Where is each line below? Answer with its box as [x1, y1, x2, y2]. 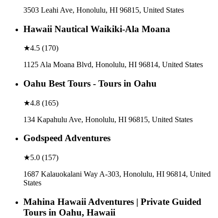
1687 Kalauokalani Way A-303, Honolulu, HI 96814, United [23, 170, 211, 179]
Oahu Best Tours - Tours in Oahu [23, 78, 157, 89]
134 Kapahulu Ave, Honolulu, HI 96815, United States [23, 115, 193, 124]
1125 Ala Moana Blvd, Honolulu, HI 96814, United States [23, 60, 203, 69]
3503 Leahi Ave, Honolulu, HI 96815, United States [23, 5, 184, 14]
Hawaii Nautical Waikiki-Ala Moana [23, 23, 170, 34]
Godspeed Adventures [23, 133, 110, 144]
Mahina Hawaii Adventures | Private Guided [23, 196, 201, 207]
